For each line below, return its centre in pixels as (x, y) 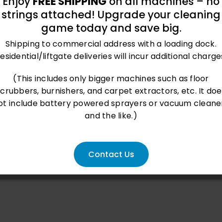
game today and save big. (111, 28)
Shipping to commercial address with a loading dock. (111, 44)
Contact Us (111, 155)
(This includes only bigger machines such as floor (111, 79)
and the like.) (111, 116)
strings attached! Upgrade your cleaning (111, 14)
